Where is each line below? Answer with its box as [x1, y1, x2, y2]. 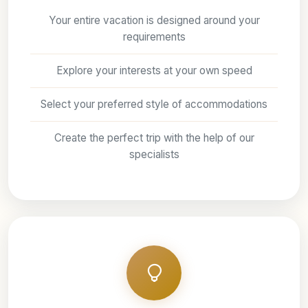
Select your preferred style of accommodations [41, 97, 267, 111]
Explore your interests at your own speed [56, 63, 252, 77]
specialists [129, 147, 179, 161]
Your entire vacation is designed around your [48, 13, 260, 27]
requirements [122, 30, 186, 43]
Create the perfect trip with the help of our [54, 131, 254, 144]
